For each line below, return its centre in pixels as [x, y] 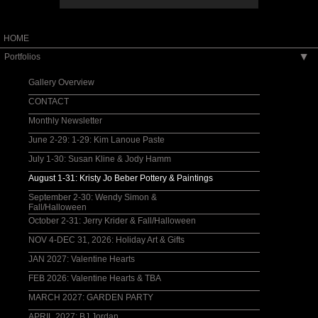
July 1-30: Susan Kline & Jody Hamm [100, 159]
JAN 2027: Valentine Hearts [82, 259]
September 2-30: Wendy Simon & [93, 197]
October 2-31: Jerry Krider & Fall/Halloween [112, 221]
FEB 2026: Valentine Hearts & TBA [95, 278]
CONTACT [49, 102]
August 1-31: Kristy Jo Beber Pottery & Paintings [121, 178]
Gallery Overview [61, 82]
